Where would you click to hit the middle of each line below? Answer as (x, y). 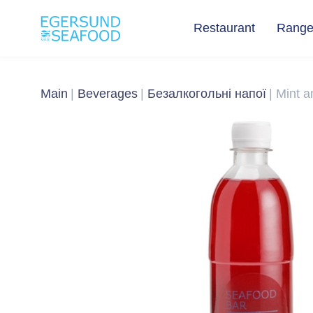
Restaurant (224, 28)
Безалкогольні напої (206, 94)
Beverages (107, 94)
